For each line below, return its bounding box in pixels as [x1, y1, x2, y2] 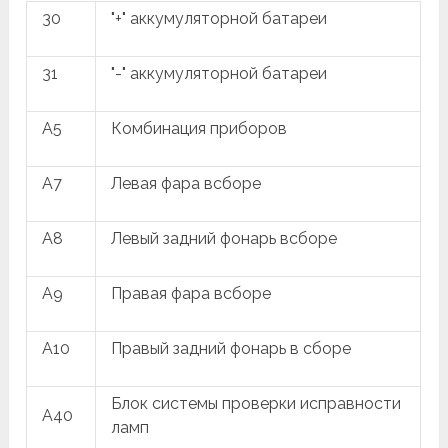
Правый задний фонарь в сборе [111, 338, 352, 358]
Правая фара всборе [111, 283, 272, 303]
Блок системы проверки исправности [111, 393, 402, 413]
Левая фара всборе [111, 173, 262, 193]
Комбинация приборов [111, 118, 288, 138]
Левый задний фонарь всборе [111, 228, 338, 248]
